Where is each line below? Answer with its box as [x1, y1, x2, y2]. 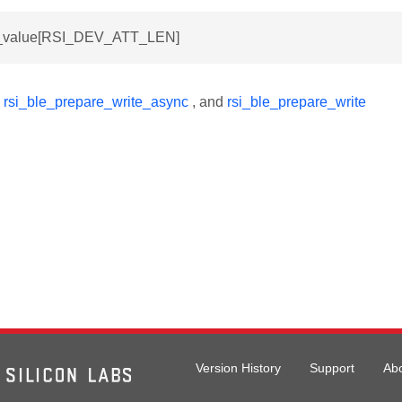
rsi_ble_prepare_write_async [4, 94, 188, 109]
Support [310, 361, 354, 376]
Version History [196, 361, 281, 376]
